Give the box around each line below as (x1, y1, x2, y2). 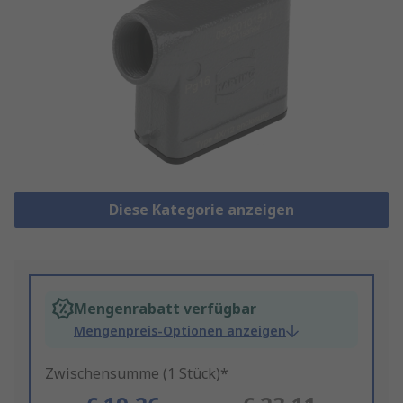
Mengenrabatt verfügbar (74, 299, 256, 319)
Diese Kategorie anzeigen (108, 200, 294, 220)
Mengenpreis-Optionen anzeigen (74, 322, 286, 340)
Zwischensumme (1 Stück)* (45, 363, 228, 384)
